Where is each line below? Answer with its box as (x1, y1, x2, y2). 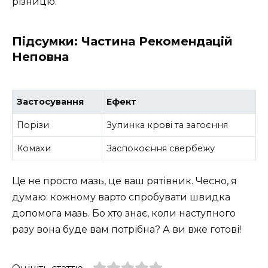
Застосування (17, 96, 84, 107)
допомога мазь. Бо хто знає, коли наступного (12, 208, 236, 220)
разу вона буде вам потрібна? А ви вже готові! (12, 224, 241, 236)
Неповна (12, 50, 69, 65)
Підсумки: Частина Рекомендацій (12, 34, 233, 49)
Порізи (17, 119, 50, 130)
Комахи (17, 142, 51, 154)
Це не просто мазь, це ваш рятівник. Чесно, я (12, 175, 237, 187)
